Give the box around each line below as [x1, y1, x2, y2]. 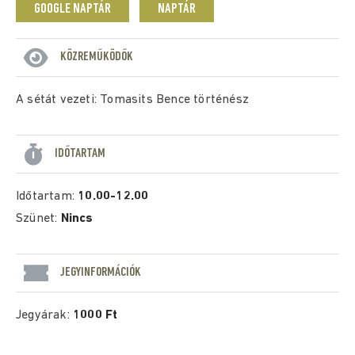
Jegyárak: [16, 309, 73, 322]
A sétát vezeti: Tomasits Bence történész [16, 94, 249, 106]
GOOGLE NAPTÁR [34, 2, 111, 17]
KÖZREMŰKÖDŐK [60, 50, 133, 63]
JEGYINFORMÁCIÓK [60, 265, 141, 279]
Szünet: [16, 212, 61, 225]
